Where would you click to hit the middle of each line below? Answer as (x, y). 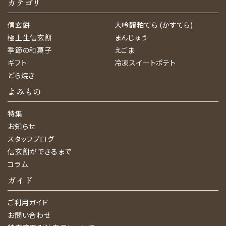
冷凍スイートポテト (145, 62)
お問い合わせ (29, 215)
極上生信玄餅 (30, 37)
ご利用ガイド (28, 202)
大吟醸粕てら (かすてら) (154, 24)
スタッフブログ (31, 138)
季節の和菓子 (30, 50)
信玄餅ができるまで (40, 151)
